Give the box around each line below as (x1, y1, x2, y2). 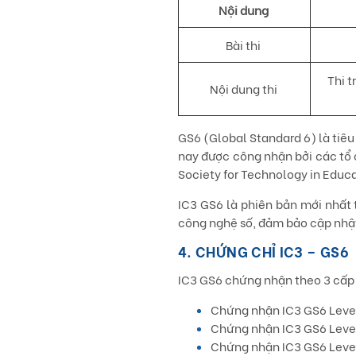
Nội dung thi (209, 79, 280, 97)
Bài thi (226, 36, 263, 53)
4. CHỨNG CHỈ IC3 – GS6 (178, 240, 349, 261)
